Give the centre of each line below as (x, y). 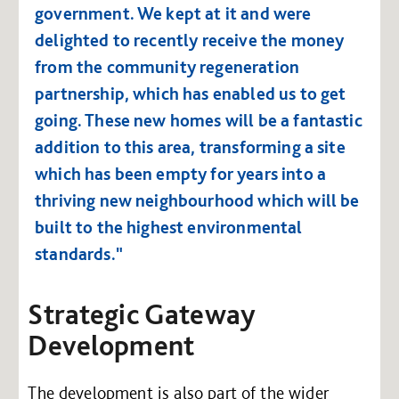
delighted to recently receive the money (190, 41)
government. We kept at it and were (173, 14)
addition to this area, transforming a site (190, 147)
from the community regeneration (167, 67)
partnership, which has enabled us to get (191, 94)
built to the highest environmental (169, 228)
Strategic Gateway (142, 315)
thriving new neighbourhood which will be (197, 201)
